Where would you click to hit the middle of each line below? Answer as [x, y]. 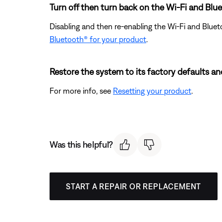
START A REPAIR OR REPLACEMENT [134, 187]
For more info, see [81, 90]
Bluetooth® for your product [98, 39]
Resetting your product [152, 90]
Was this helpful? [81, 145]
